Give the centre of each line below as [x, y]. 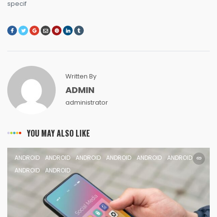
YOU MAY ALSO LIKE [58, 133]
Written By [81, 76]
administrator [87, 102]
